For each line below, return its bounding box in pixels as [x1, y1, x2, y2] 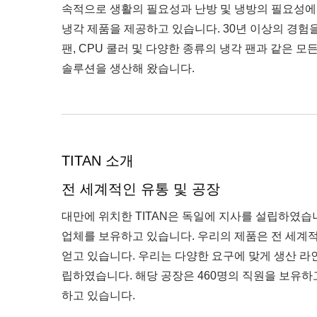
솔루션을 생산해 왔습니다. [62, 62, 195, 74]
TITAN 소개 [62, 153, 134, 168]
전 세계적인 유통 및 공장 [62, 181, 220, 197]
